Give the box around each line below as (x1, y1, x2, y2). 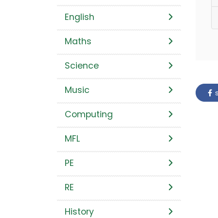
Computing (65, 109, 113, 121)
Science (65, 60, 99, 72)
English (65, 11, 94, 23)
